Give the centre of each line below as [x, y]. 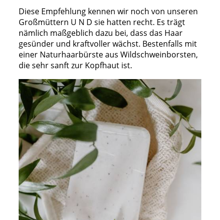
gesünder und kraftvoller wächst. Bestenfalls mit [108, 44]
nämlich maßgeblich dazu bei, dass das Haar [101, 33]
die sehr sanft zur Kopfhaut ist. [75, 66]
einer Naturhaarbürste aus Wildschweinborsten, [108, 55]
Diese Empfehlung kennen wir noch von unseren [108, 12]
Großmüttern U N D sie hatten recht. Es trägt [102, 22]
